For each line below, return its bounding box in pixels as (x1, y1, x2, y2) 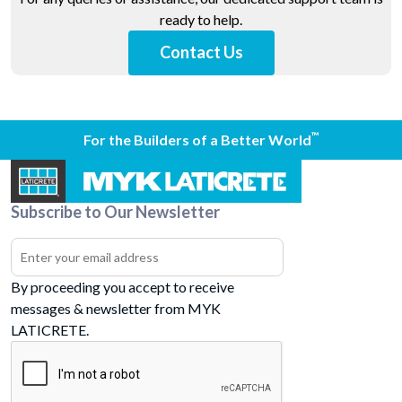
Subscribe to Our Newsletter (11, 201, 220, 222)
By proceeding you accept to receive (11, 277, 234, 295)
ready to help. (160, 10, 242, 28)
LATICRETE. (11, 320, 89, 338)
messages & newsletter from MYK (11, 299, 221, 317)
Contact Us (159, 42, 243, 63)
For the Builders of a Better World (83, 130, 311, 148)
